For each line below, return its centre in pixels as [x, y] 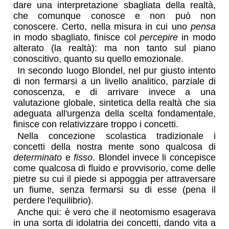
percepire [159, 37]
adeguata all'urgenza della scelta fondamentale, [114, 113]
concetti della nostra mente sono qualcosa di [114, 146]
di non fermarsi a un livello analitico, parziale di [114, 81]
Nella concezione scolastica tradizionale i [117, 136]
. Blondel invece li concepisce [154, 157]
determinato [38, 157]
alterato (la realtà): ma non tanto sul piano [114, 48]
